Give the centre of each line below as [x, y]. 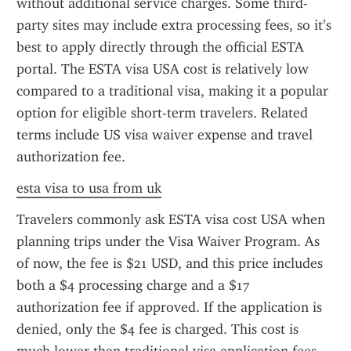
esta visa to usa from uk [89, 188]
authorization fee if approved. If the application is [169, 307]
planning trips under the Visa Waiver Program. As [168, 241]
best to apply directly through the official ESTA [160, 47]
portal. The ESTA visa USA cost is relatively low [163, 69]
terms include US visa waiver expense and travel [165, 135]
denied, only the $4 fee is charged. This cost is [157, 329]
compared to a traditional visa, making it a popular [172, 91]
